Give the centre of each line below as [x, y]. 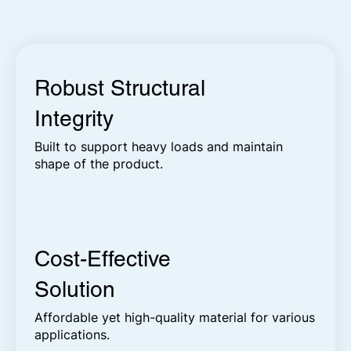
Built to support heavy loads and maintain [159, 146]
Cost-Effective [103, 258]
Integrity [78, 118]
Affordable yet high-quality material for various [175, 317]
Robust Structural [120, 87]
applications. [72, 334]
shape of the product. [99, 163]
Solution [75, 289]
